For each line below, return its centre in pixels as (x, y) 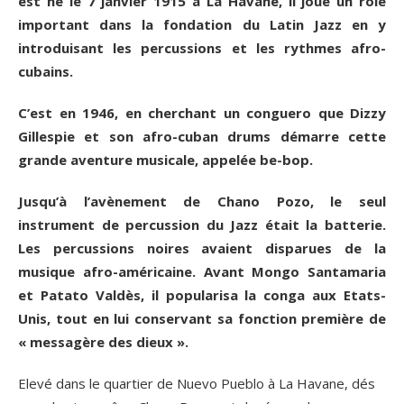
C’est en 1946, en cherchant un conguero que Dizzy (202, 112)
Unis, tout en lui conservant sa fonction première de (202, 318)
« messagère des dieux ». (103, 341)
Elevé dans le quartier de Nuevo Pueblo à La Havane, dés (197, 383)
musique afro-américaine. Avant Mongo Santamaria (202, 271)
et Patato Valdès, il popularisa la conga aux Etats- (202, 294)
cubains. (46, 71)
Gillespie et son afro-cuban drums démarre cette (202, 136)
